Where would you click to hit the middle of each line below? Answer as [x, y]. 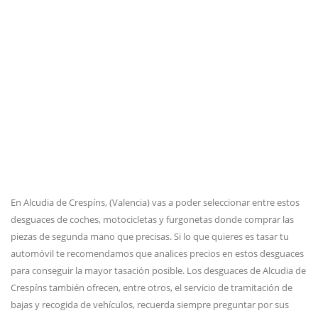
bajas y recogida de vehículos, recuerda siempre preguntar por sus [150, 305]
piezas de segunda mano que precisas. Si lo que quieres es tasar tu [150, 236]
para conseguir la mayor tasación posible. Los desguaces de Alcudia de [158, 270]
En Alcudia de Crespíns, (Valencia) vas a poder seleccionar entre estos [155, 202]
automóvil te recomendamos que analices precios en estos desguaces [157, 253]
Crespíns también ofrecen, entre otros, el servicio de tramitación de [152, 287]
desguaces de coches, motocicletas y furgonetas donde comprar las [152, 219]
